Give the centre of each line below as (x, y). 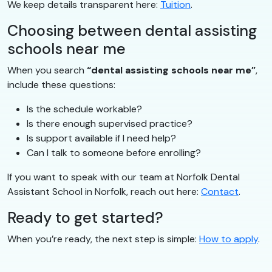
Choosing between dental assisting (132, 30)
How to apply (229, 239)
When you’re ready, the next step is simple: (103, 239)
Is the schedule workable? (84, 109)
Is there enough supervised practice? (110, 123)
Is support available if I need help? (101, 138)
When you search (47, 70)
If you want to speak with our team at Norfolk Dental (124, 177)
